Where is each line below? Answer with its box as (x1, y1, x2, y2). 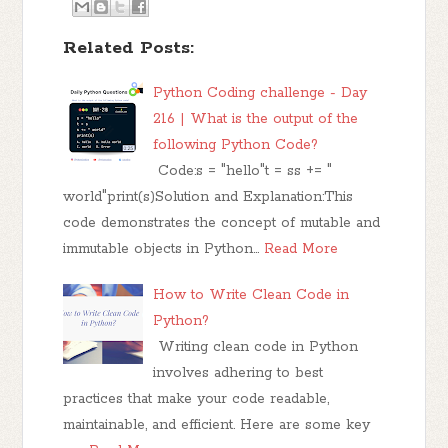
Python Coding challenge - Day (153, 83, 368, 102)
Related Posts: (63, 36, 195, 59)
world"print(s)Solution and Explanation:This (63, 187, 354, 206)
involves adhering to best (153, 363, 324, 382)
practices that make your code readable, (63, 389, 330, 408)
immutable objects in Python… (63, 239, 260, 258)
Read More (264, 239, 339, 258)
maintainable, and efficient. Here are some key (63, 415, 371, 434)
